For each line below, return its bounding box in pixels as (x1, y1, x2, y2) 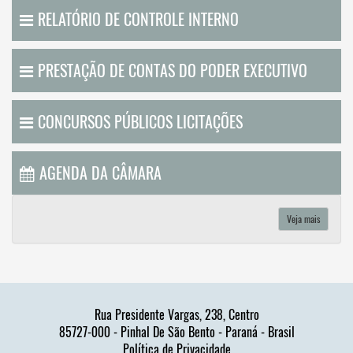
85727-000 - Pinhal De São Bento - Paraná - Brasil (58, 324, 295, 340)
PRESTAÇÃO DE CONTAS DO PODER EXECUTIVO (38, 60, 307, 81)
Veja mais (287, 213, 320, 225)
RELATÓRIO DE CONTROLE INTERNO (38, 9, 239, 30)
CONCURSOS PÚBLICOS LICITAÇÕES (38, 111, 243, 132)
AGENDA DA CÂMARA (39, 162, 162, 184)
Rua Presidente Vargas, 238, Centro (94, 307, 259, 323)
